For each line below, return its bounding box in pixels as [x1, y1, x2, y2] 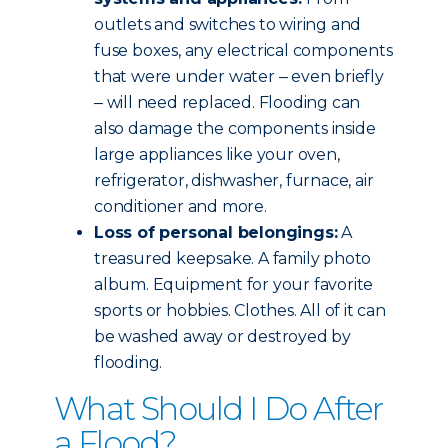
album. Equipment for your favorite [94, 275, 374, 294]
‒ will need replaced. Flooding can [94, 93, 361, 112]
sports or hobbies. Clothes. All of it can [94, 301, 386, 320]
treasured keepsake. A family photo [94, 249, 372, 268]
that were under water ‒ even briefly [94, 67, 384, 86]
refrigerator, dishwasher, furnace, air [94, 171, 374, 190]
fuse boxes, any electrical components [94, 41, 393, 60]
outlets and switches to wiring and [94, 15, 362, 34]
